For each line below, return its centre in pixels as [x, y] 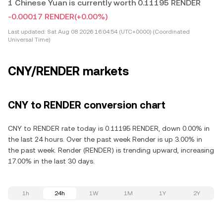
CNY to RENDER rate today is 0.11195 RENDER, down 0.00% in [109, 128]
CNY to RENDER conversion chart [87, 105]
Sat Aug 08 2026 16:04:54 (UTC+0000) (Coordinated [118, 32]
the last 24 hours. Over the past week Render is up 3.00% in [105, 139]
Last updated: [27, 32]
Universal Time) [29, 40]
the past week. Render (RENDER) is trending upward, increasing [111, 150]
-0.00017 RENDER [41, 17]
